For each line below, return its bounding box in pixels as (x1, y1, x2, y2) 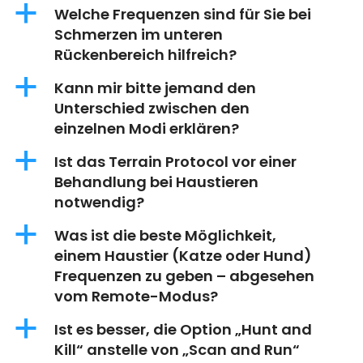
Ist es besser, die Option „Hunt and (54, 319, 312, 340)
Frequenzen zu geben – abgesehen (54, 266, 314, 286)
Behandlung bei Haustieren (54, 172, 258, 192)
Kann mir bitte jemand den (54, 78, 256, 98)
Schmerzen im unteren (54, 24, 223, 45)
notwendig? (54, 192, 144, 212)
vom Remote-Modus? (54, 286, 218, 306)
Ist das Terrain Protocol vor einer (54, 152, 297, 172)
